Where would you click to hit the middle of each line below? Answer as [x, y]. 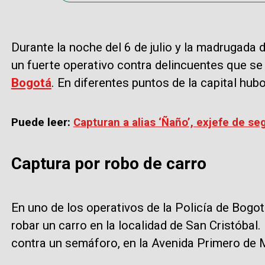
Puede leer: [42, 123]
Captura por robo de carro [111, 164]
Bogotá [31, 83]
